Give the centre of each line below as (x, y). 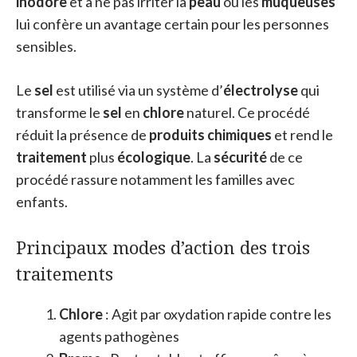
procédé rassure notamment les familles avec (155, 179)
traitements (65, 273)
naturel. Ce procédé (247, 112)
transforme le (59, 112)
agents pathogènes (119, 336)
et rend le (302, 135)
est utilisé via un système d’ (138, 90)
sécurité (240, 157)
